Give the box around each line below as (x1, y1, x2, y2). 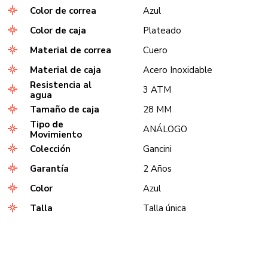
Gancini (143, 143, 172, 155)
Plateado (143, 25, 182, 36)
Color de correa (29, 5, 96, 17)
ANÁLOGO (143, 123, 188, 135)
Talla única (143, 202, 187, 214)
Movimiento (29, 128, 82, 141)
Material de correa (29, 44, 111, 56)
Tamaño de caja (29, 103, 99, 115)
